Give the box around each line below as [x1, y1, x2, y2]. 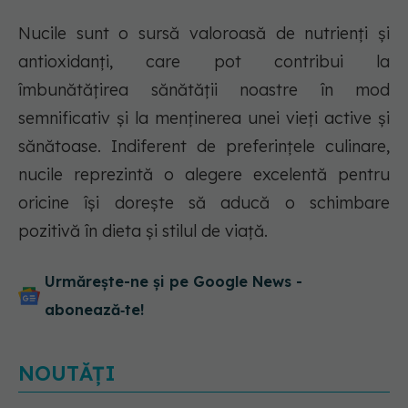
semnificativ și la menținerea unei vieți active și [18, 107, 390, 129]
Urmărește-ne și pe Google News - [45, 272, 302, 291]
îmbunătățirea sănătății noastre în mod [18, 79, 390, 101]
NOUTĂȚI [18, 361, 116, 387]
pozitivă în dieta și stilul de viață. [18, 220, 268, 242]
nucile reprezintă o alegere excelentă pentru [18, 164, 390, 186]
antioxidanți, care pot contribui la [18, 51, 390, 73]
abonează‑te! [45, 301, 144, 320]
